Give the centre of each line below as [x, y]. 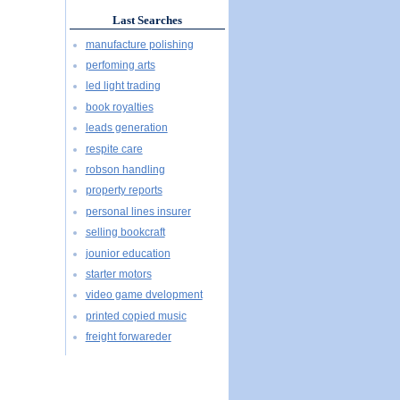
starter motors [118, 274]
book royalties [119, 107]
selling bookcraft [125, 233]
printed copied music [136, 316]
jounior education [128, 253]
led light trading [123, 86]
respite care [114, 149]
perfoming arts [120, 65]
